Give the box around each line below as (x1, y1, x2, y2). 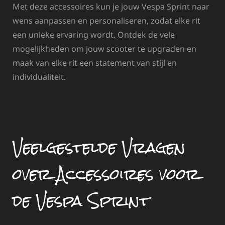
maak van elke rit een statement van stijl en (13, 57, 177, 68)
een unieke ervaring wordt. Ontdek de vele (13, 29, 175, 40)
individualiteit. (13, 71, 66, 82)
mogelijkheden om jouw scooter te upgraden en (13, 43, 196, 54)
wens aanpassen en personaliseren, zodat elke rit (13, 15, 200, 26)
